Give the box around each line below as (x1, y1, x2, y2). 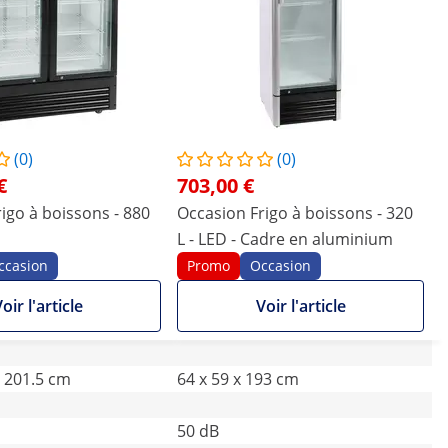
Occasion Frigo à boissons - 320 (177, 202, 413, 224)
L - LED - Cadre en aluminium (177, 228, 393, 250)
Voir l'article (255, 295, 346, 317)
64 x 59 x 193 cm (177, 368, 299, 390)
